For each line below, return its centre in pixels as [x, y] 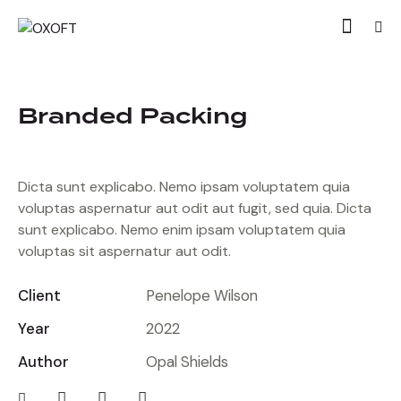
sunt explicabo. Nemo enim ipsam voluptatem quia [182, 230]
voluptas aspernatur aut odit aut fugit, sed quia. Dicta [195, 208]
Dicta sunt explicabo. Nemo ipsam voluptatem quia [184, 187]
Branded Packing [133, 117]
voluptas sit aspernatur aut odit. [124, 251]
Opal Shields [187, 362]
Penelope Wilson [201, 295]
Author [43, 362]
